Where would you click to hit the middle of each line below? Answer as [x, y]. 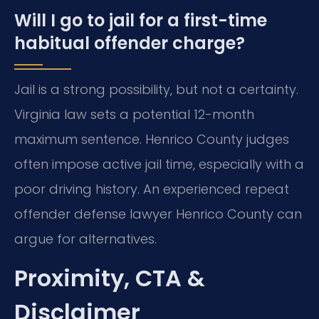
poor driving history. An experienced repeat [152, 189]
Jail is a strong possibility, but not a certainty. [156, 89]
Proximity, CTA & [110, 278]
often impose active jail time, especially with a [159, 164]
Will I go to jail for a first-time [141, 20]
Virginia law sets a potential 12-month [134, 114]
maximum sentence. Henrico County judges [152, 139]
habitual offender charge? [130, 43]
